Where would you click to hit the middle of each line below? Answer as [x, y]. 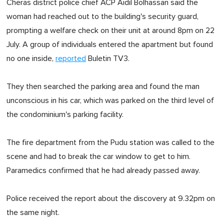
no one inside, [31, 58]
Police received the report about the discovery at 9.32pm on [111, 198]
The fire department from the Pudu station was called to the [110, 142]
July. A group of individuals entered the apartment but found [110, 44]
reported [71, 58]
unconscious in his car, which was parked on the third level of [110, 100]
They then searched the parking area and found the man [103, 86]
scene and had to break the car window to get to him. [98, 156]
